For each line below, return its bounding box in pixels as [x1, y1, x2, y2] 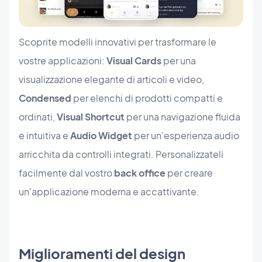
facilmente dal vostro [19, 166, 114, 179]
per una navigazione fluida [125, 110, 240, 123]
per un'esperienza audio [132, 129, 239, 142]
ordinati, [19, 110, 57, 123]
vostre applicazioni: [19, 54, 106, 67]
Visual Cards [106, 54, 161, 67]
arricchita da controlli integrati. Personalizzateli [19, 147, 223, 160]
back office [114, 166, 166, 179]
